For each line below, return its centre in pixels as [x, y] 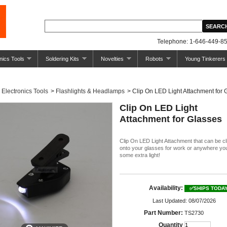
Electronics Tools [25, 91]
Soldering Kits [63, 59]
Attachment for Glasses [171, 119]
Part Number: [163, 213]
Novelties [112, 59]
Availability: [166, 188]
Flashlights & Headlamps [90, 91]
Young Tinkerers [205, 59]
